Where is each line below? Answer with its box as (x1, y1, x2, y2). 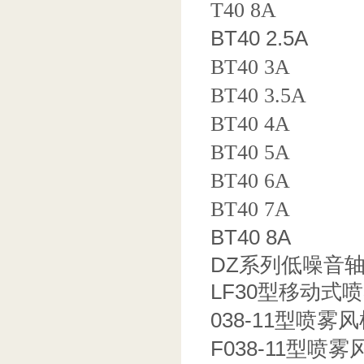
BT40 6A (210, 169, 290, 193)
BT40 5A (210, 141, 290, 164)
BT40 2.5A (210, 26, 308, 50)
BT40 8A (210, 225, 291, 249)
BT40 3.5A (210, 84, 306, 107)
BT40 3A (210, 55, 290, 79)
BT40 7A (210, 197, 290, 221)
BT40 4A (210, 112, 290, 136)
